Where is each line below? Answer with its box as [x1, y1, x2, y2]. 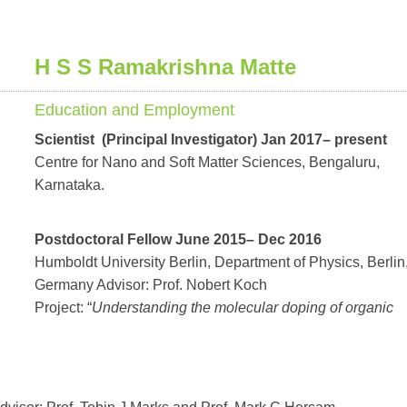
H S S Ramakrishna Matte [35, 55, 296, 79]
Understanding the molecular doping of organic [92, 300, 393, 315]
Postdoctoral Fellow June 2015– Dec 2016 [35, 232, 322, 247]
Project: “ [35, 300, 92, 315]
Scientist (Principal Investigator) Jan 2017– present [35, 132, 387, 147]
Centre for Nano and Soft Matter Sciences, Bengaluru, [35, 154, 380, 170]
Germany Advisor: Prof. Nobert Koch [35, 277, 267, 293]
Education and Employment [35, 101, 234, 119]
